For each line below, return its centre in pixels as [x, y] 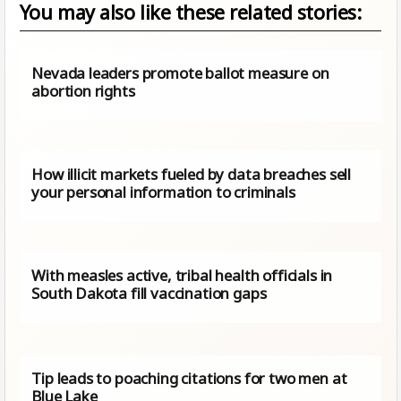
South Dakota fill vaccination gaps [149, 293]
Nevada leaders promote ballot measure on [180, 73]
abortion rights [83, 90]
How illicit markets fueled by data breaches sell [192, 174]
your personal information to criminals [163, 192]
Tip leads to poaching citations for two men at [189, 379]
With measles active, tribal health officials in [182, 275]
